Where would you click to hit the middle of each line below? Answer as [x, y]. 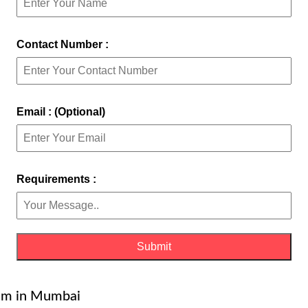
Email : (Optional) [61, 111]
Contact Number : [63, 44]
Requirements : [56, 179]
